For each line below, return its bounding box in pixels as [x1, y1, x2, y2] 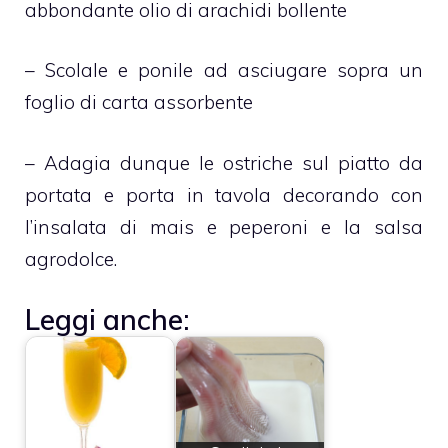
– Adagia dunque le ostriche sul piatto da [25, 150, 423, 175]
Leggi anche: [25, 302, 190, 338]
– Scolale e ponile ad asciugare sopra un [25, 58, 423, 83]
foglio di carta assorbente [25, 90, 253, 115]
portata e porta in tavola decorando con [25, 182, 423, 207]
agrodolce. [25, 246, 117, 271]
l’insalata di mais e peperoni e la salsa [25, 214, 423, 239]
